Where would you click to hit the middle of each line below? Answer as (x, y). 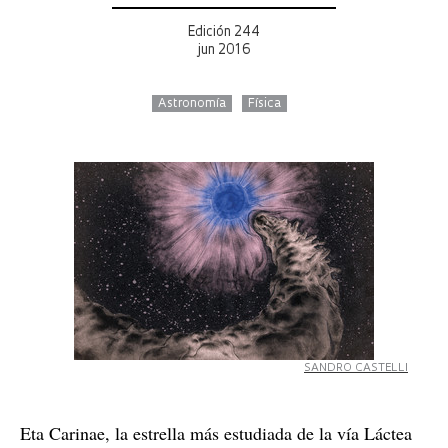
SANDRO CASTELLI (356, 368)
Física (264, 104)
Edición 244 (224, 32)
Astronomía (191, 104)
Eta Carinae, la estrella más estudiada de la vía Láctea (216, 433)
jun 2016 (224, 50)
